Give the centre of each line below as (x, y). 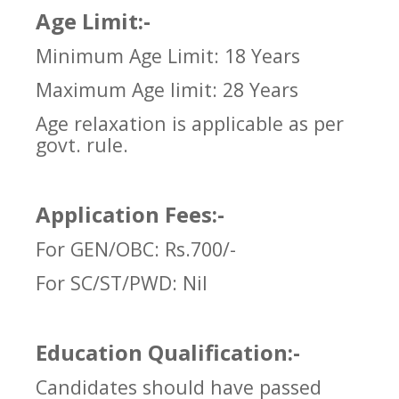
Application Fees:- (130, 215)
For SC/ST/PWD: (106, 283)
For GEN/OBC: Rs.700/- (136, 249)
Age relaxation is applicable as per (190, 124)
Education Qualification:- (168, 353)
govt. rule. (82, 145)
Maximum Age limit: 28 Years (167, 90)
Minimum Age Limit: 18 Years (168, 56)
